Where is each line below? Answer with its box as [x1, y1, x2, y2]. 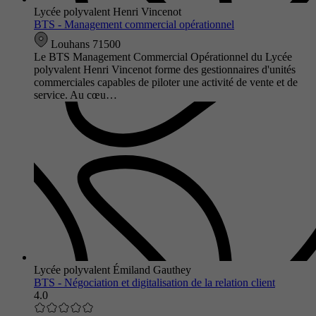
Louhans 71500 [48, 37, 121, 50]
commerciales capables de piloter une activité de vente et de [34, 75, 298, 88]
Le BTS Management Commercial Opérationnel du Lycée [34, 50, 292, 63]
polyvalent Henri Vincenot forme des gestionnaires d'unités [34, 63, 296, 75]
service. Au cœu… [34, 88, 117, 101]
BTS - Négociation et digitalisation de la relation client [34, 276, 275, 288]
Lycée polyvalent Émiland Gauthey [34, 263, 191, 276]
